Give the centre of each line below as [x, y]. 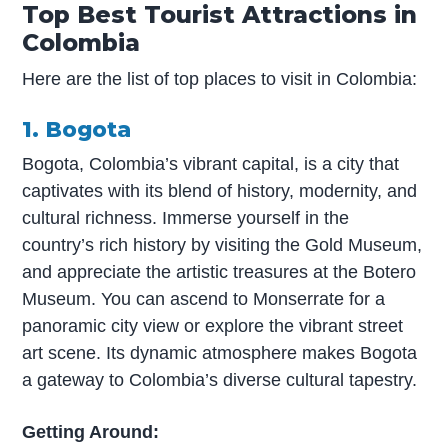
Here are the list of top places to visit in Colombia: [220, 78]
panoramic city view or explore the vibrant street [213, 325]
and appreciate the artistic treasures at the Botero [219, 271]
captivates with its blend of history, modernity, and [220, 190]
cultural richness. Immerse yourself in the [186, 217]
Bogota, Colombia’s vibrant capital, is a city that [211, 163]
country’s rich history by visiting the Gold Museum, [222, 244]
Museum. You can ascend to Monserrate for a [204, 298]
